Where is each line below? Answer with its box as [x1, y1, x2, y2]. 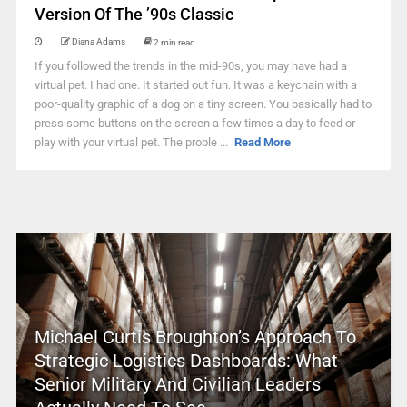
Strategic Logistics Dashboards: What [34, 350, 338, 372]
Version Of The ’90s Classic [34, 5, 233, 24]
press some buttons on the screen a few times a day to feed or [34, 116, 355, 130]
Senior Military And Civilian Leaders [34, 373, 321, 395]
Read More [234, 135, 292, 149]
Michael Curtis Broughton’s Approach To [34, 326, 356, 348]
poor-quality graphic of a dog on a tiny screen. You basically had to [34, 97, 372, 111]
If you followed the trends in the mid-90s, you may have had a [34, 59, 347, 73]
